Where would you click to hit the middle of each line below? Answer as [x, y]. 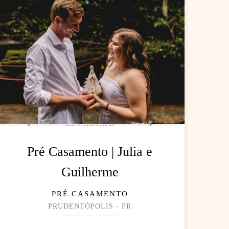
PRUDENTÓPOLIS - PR [90, 207]
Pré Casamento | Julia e [90, 152]
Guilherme [90, 172]
